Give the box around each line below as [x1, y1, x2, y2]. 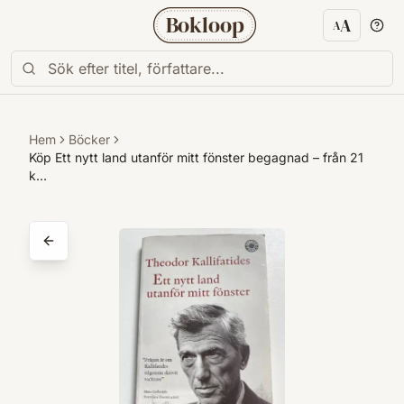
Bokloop [165, 10, 244, 41]
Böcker [69, 132, 110, 147]
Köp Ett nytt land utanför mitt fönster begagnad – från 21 [29, 150, 363, 165]
